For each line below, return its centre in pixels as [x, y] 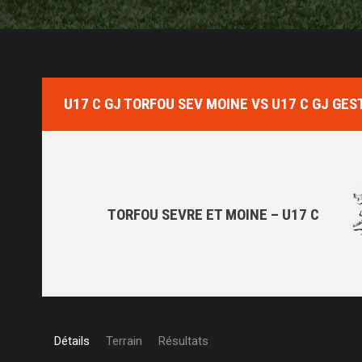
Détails [72, 341]
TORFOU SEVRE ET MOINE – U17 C [213, 215]
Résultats [183, 341]
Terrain [124, 341]
